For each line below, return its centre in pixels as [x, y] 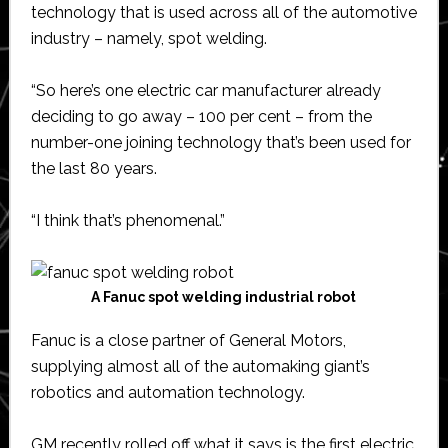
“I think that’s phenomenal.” [127, 220]
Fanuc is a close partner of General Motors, [188, 340]
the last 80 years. [93, 168]
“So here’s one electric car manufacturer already [205, 90]
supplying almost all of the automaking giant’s [200, 366]
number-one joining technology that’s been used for [220, 142]
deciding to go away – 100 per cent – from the [201, 116]
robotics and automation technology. [167, 392]
